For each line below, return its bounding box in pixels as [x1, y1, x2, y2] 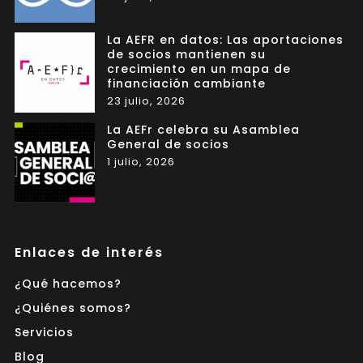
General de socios [106, 135, 229, 152]
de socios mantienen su [106, 45, 266, 62]
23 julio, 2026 [106, 92, 186, 109]
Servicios [14, 323, 74, 340]
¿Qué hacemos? [14, 275, 122, 292]
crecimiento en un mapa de [106, 60, 291, 77]
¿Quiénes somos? [14, 299, 131, 316]
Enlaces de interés [14, 242, 164, 262]
